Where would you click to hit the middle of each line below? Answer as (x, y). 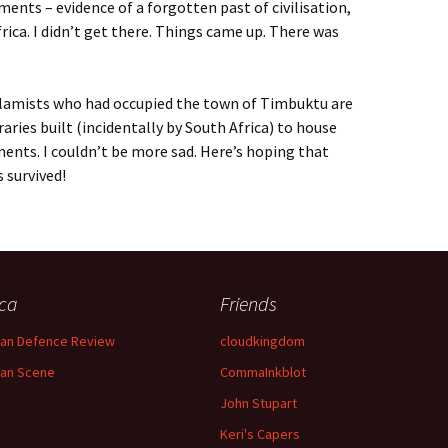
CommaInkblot (263, 372)
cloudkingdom (262, 341)
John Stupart (258, 403)
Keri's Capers (260, 434)
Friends (248, 303)
